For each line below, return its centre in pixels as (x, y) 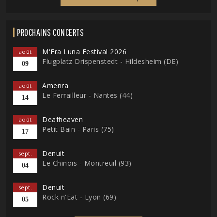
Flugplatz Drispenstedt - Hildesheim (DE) (110, 61)
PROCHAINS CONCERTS (50, 32)
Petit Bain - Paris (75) (78, 129)
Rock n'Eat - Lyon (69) (79, 197)
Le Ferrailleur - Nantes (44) (87, 95)
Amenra (55, 85)
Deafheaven (62, 119)
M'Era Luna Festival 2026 (84, 52)
